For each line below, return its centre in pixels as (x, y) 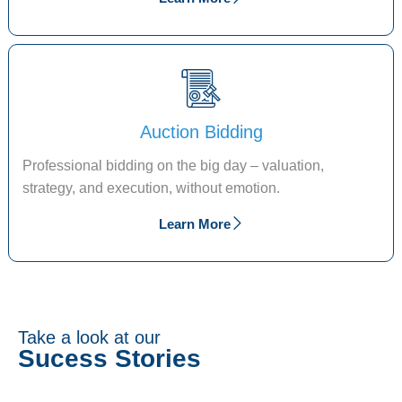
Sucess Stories (109, 359)
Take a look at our (89, 338)
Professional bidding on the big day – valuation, (174, 165)
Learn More (194, 223)
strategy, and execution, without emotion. (152, 188)
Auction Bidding (201, 131)
